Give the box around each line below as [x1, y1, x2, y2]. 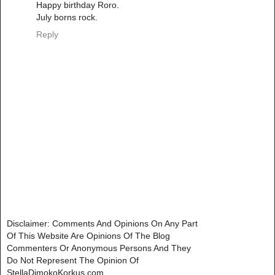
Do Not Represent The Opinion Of [7, 255, 139, 265]
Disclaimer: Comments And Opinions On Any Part [7, 218, 198, 228]
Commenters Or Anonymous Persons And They [7, 242, 191, 253]
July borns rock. [36, 12, 98, 23]
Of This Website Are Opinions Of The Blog [7, 230, 170, 241]
